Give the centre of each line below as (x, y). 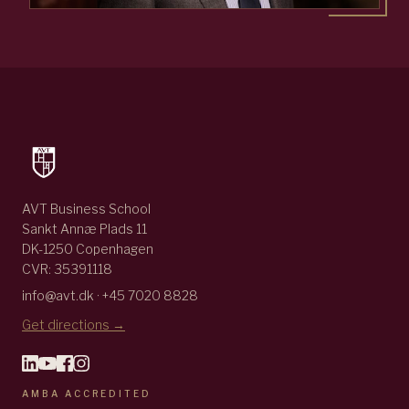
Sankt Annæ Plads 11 (84, 229)
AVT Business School (86, 209)
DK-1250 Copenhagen (88, 249)
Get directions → (73, 325)
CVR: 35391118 (67, 269)
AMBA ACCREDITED (87, 394)
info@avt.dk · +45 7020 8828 (110, 296)
